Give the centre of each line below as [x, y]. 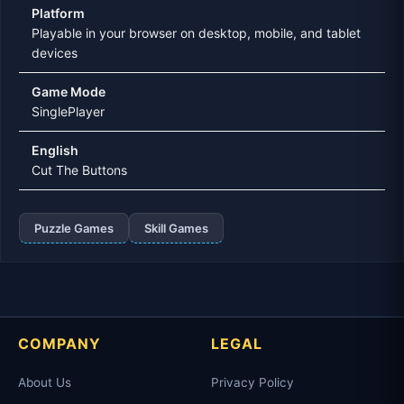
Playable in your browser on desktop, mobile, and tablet [196, 32]
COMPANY [60, 343]
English [55, 150]
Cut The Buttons [79, 170]
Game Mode [69, 91]
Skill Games [176, 228]
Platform [58, 13]
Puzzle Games [74, 228]
